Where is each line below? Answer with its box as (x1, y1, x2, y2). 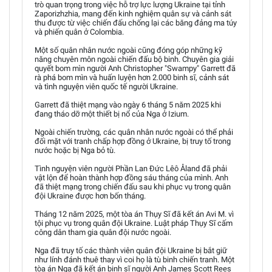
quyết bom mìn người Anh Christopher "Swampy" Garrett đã (35, 63, 236, 73)
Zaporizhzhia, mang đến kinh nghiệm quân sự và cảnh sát (35, 8, 231, 18)
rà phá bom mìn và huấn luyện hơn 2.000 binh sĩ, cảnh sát (35, 72, 229, 82)
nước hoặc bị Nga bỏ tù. (35, 145, 115, 155)
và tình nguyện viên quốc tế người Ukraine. (35, 81, 178, 91)
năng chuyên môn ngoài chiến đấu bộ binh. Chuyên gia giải (35, 54, 234, 64)
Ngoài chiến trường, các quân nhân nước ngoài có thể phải (35, 127, 233, 137)
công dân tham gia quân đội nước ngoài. (35, 227, 171, 237)
